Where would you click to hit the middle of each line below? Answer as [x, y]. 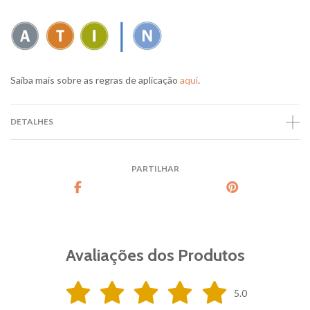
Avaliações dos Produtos [155, 255]
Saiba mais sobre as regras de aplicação [95, 80]
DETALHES [32, 122]
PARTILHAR [155, 169]
